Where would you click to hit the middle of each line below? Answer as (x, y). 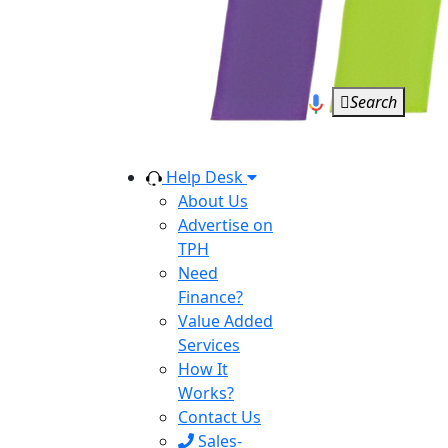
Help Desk (204, 177)
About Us (213, 201)
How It (203, 369)
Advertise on (225, 225)
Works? (206, 393)
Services (209, 345)
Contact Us (219, 417)
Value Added (225, 321)
